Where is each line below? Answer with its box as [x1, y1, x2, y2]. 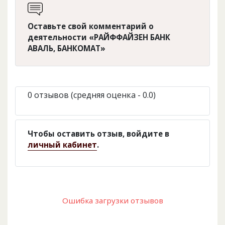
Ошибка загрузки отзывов [62, 195, 163, 206]
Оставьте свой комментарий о [28, 21, 154, 32]
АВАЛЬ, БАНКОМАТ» [28, 43, 105, 54]
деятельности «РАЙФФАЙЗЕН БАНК [28, 32, 170, 43]
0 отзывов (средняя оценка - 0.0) [28, 89, 156, 101]
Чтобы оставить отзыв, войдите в [28, 129, 169, 139]
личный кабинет [28, 140, 97, 150]
